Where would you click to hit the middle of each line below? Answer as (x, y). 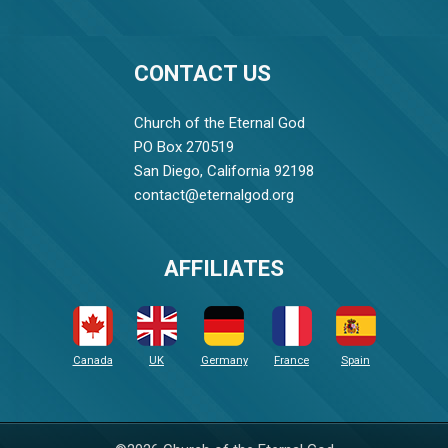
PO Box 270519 (184, 147)
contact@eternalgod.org (214, 195)
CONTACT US (202, 73)
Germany (224, 360)
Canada (92, 360)
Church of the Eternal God (219, 123)
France (291, 360)
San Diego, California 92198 (224, 171)
